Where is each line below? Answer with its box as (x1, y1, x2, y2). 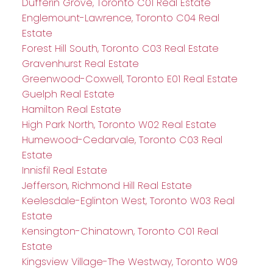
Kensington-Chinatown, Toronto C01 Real (21, 224, 218, 239)
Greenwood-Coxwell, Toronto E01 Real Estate (21, 72, 238, 87)
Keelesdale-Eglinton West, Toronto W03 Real (21, 194, 235, 208)
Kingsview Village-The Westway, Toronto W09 (21, 255, 238, 269)
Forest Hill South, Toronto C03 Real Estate (21, 41, 219, 56)
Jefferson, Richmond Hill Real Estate (21, 179, 192, 193)
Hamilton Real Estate (21, 102, 121, 117)
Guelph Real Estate (21, 87, 115, 102)
